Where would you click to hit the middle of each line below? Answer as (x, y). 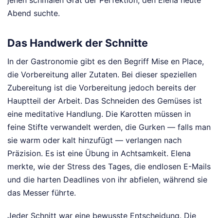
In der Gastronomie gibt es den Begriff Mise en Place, (106, 61)
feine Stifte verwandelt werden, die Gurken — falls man (109, 127)
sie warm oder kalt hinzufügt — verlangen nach (94, 140)
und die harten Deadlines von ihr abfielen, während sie (107, 179)
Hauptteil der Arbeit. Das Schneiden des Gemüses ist (105, 100)
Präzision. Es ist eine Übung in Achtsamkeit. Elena (99, 153)
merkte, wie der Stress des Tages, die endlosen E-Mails (109, 166)
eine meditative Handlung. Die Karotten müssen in (99, 114)
